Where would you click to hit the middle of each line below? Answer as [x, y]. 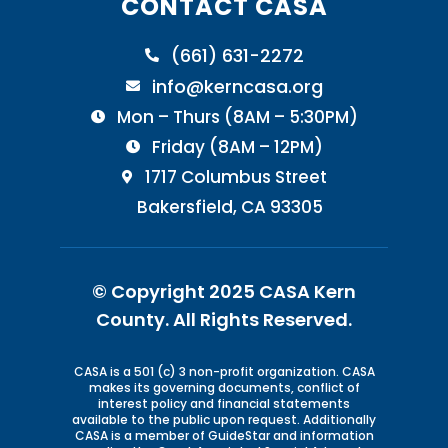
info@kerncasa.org [237, 86]
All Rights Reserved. [262, 319]
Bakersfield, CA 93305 [230, 206]
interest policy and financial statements [224, 403]
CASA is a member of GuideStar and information [224, 435]
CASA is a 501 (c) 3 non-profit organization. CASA [224, 371]
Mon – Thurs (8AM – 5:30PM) [237, 116]
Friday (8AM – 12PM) [237, 146]
